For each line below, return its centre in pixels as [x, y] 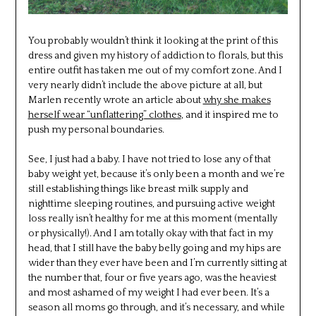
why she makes [237, 100]
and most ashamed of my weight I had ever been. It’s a [148, 292]
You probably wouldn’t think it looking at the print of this [153, 41]
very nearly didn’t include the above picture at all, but [145, 85]
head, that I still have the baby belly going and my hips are [154, 248]
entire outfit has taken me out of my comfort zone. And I [155, 70]
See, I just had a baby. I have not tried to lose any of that [149, 159]
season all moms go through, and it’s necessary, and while [156, 307]
